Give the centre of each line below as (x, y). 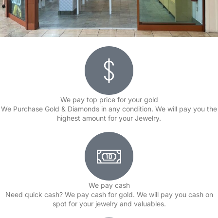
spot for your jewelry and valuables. (109, 203)
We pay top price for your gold (109, 99)
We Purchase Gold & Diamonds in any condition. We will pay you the (109, 109)
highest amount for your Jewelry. (109, 118)
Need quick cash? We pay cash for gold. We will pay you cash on (109, 194)
